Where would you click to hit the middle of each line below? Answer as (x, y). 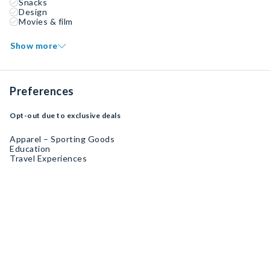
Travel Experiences (48, 158)
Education (30, 149)
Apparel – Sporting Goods (62, 139)
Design (33, 12)
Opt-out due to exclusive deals (65, 115)
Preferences (42, 91)
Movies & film (46, 21)
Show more (34, 46)
